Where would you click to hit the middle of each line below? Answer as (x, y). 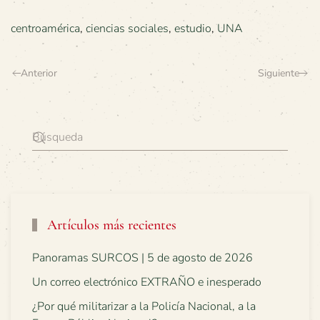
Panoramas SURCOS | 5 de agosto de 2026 (142, 258)
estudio (193, 29)
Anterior (39, 73)
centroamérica (45, 29)
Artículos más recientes (110, 225)
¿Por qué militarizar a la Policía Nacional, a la (144, 306)
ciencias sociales (127, 29)
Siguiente (279, 73)
